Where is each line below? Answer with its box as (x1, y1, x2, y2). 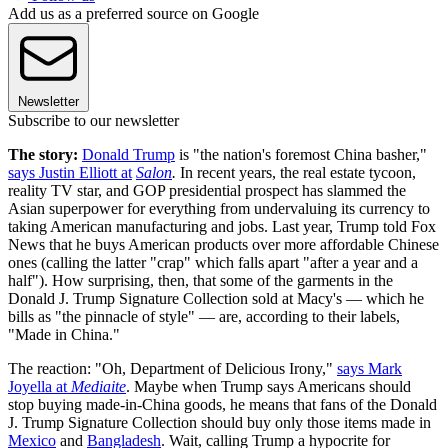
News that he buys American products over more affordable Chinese (8, 236, 439, 254)
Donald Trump (82, 146, 175, 164)
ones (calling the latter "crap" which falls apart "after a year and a (8, 254, 418, 272)
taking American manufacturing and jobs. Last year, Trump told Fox (8, 218, 436, 236)
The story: (8, 146, 78, 164)
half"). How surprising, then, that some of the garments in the (8, 272, 393, 290)
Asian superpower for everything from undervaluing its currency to (8, 200, 430, 218)
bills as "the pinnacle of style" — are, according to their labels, (8, 308, 400, 326)
